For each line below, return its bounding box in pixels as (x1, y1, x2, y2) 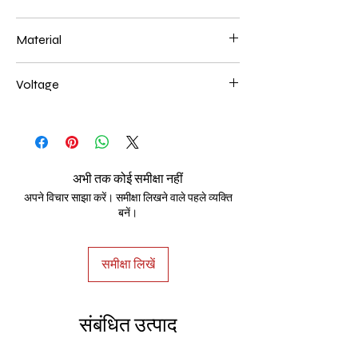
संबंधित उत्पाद (78, 313, 177, 337)
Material (16, 32, 62, 47)
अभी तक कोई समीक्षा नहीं (73, 173, 183, 185)
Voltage (16, 77, 59, 92)
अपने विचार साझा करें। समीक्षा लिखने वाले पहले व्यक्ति (23, 193, 233, 204)
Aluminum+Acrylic (16, 65, 108, 76)
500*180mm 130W (16, 20, 111, 31)
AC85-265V (16, 109, 75, 121)
